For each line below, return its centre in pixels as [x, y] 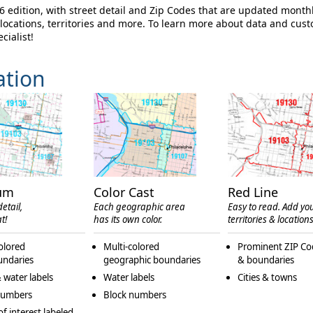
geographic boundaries [152, 260]
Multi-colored [132, 247]
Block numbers [135, 295]
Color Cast [124, 192]
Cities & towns [268, 278]
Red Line [253, 192]
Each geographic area [140, 207]
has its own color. [128, 220]
